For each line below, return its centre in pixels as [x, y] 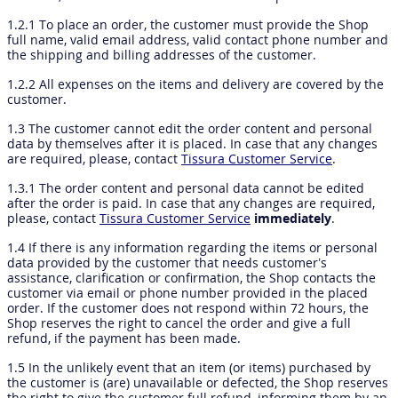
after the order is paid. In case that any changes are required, [191, 203]
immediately [293, 218]
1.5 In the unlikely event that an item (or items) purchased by [189, 367]
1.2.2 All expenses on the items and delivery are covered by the [195, 84]
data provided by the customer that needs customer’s [167, 263]
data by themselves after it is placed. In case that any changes [192, 143]
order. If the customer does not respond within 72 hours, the [188, 308]
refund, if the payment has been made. [124, 338]
